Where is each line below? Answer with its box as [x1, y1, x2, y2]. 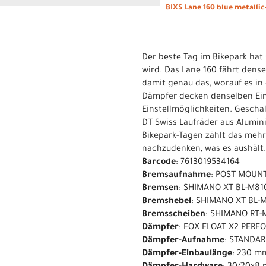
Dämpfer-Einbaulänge [142, 249, 232, 259]
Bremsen [142, 183, 179, 194]
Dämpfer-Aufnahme [142, 236, 224, 246]
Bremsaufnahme [142, 170, 211, 180]
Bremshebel [142, 197, 191, 207]
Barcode [142, 157, 176, 167]
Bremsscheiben [142, 210, 205, 220]
